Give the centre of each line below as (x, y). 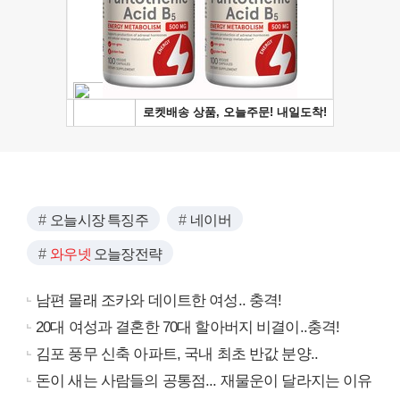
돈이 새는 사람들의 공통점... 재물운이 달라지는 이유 (204, 380)
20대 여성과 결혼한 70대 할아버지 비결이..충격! (188, 327)
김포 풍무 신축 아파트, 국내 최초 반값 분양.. (177, 354)
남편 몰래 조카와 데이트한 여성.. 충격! (159, 300)
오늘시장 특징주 (99, 220)
